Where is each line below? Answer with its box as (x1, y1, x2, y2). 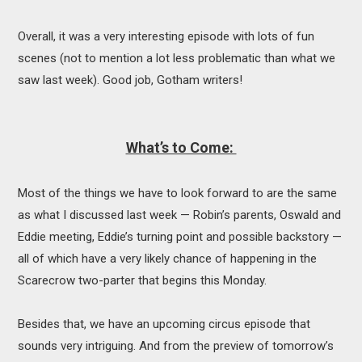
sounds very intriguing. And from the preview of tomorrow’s (18, 338, 335, 353)
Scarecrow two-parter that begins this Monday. (18, 272, 267, 288)
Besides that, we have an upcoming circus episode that (18, 316, 311, 331)
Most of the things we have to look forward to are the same (18, 185, 338, 200)
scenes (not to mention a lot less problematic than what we (18, 50, 336, 65)
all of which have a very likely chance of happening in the (18, 250, 318, 266)
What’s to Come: (125, 138, 237, 156)
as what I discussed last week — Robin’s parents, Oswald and (18, 207, 342, 222)
